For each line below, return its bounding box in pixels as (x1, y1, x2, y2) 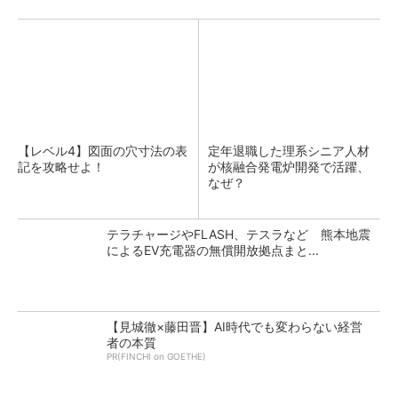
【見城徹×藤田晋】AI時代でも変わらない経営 (107, 319, 362, 334)
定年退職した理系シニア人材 (208, 143, 370, 158)
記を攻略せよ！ (18, 159, 105, 174)
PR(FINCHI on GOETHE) (107, 351, 206, 362)
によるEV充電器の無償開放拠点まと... (107, 243, 319, 258)
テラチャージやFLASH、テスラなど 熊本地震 (107, 227, 370, 242)
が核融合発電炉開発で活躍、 (208, 159, 370, 174)
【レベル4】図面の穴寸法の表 (18, 143, 187, 158)
